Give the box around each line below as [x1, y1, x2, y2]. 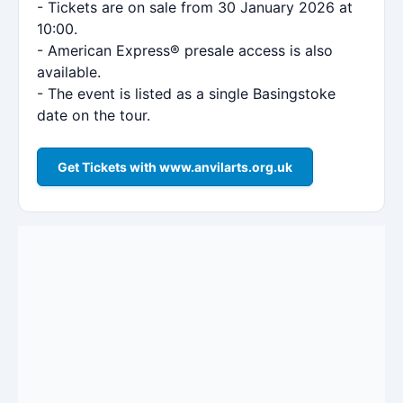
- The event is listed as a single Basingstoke [37, 84, 336, 103]
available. [37, 62, 101, 81]
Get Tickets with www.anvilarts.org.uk [58, 158, 292, 175]
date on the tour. [37, 105, 150, 124]
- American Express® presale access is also [37, 40, 333, 59]
